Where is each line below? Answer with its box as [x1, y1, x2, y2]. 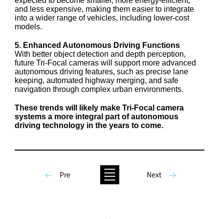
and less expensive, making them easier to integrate [15, 4, 194, 13]
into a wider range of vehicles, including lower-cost [15, 13, 189, 22]
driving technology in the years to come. [15, 121, 163, 130]
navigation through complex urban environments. [15, 85, 183, 93]
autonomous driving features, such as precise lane [15, 67, 188, 76]
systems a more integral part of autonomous [15, 112, 178, 121]
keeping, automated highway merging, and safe [15, 76, 178, 85]
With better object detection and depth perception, [15, 49, 186, 58]
